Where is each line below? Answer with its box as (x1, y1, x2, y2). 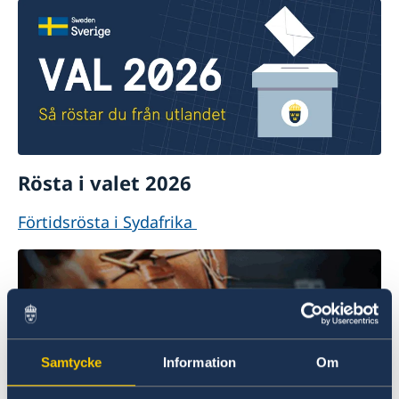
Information (162, 354, 237, 370)
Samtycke (40, 354, 102, 370)
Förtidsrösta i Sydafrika (18, 210, 197, 232)
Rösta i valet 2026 (18, 169, 191, 197)
